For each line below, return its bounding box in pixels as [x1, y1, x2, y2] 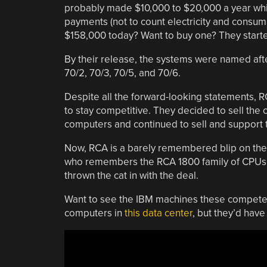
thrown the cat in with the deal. [64, 169, 198, 182]
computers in [64, 206, 125, 219]
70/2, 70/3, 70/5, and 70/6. [64, 66, 181, 79]
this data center [124, 206, 193, 219]
